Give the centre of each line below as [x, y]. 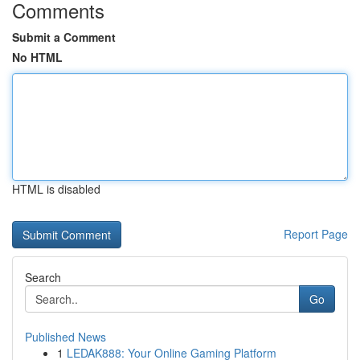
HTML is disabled [56, 189]
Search [43, 277]
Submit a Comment [64, 37]
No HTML [37, 57]
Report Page [316, 234]
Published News [65, 337]
